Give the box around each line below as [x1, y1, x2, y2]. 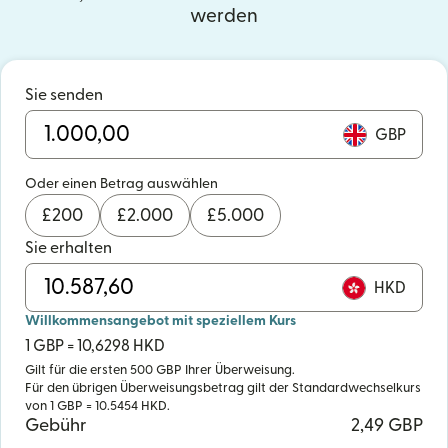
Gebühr [25, 417, 87, 434]
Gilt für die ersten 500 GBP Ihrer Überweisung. [25, 364, 295, 376]
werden [190, 7, 258, 26]
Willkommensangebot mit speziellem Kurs [25, 314, 296, 328]
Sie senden [25, 87, 103, 103]
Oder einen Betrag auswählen [25, 177, 218, 191]
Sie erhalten [25, 240, 112, 256]
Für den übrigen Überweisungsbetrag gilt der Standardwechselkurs [25, 382, 421, 394]
